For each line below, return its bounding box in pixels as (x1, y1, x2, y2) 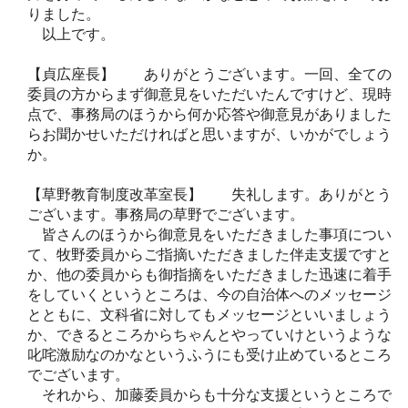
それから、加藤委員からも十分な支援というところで (27, 386, 392, 403)
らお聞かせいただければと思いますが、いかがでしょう (27, 126, 392, 142)
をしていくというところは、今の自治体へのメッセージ (27, 286, 392, 302)
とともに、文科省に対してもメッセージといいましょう (27, 306, 392, 322)
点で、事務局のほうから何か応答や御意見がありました (27, 106, 392, 122)
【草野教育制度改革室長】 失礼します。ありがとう (27, 186, 392, 202)
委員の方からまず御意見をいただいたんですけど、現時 (27, 86, 392, 102)
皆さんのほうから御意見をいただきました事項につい (27, 226, 392, 242)
